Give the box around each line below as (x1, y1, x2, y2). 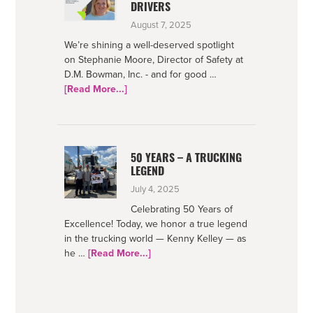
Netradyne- (126, 96, 177, 109)
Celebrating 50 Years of (131, 203, 233, 215)
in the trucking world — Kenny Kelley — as (64, 232, 247, 245)
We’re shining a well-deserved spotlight (64, 38, 235, 51)
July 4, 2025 (131, 183, 180, 195)
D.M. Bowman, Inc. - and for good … (64, 68, 217, 80)
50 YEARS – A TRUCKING (131, 153, 242, 165)
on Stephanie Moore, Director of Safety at (64, 53, 244, 66)
